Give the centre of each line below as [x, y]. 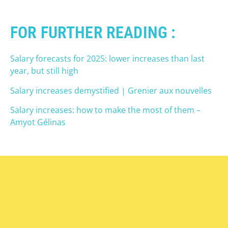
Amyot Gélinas [38, 122]
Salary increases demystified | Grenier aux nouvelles [111, 90]
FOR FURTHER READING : [93, 33]
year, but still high [44, 71]
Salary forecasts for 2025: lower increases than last [107, 59]
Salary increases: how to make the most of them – [105, 110]
